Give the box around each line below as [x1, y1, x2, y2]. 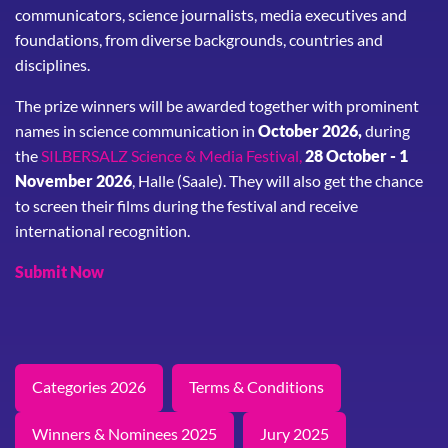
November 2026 [15, 171, 132, 190]
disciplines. [15, 55, 90, 74]
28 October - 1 [305, 146, 408, 165]
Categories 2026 [32, 376, 146, 396]
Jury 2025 [260, 424, 329, 444]
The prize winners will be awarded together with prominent [15, 96, 419, 115]
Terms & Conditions [189, 376, 324, 396]
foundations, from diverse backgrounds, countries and [15, 30, 383, 49]
